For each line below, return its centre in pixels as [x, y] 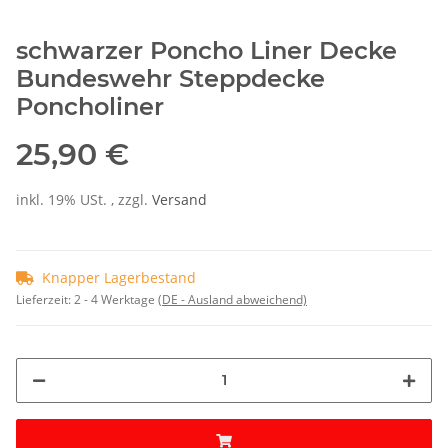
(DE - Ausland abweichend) [232, 299]
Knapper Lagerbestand [119, 277]
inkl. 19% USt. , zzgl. [84, 199]
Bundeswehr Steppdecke [170, 78]
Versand [179, 199]
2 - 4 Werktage [116, 299]
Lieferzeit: [45, 299]
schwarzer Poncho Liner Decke [206, 50]
